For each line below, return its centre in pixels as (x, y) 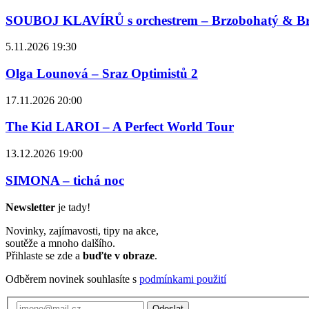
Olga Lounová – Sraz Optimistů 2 (102, 73)
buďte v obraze (119, 255)
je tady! (73, 207)
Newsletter (30, 207)
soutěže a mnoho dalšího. (60, 243)
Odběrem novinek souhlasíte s (72, 279)
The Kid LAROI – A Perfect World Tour (120, 127)
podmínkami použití (183, 279)
